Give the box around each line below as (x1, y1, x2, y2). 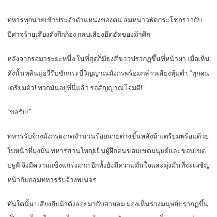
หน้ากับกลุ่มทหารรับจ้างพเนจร (7, 175, 96, 185)
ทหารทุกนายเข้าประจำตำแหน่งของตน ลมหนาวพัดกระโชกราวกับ (7, 15, 202, 25)
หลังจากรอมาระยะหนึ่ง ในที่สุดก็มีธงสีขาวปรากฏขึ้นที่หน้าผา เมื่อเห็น (7, 54, 210, 64)
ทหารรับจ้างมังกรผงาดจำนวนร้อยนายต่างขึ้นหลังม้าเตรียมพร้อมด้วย (7, 131, 209, 141)
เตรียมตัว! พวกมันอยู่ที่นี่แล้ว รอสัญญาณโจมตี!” (7, 83, 145, 93)
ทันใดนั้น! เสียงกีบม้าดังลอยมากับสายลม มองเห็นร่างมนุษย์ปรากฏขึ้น (7, 199, 208, 209)
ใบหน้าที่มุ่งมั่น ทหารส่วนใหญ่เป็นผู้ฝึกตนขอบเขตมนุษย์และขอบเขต (7, 146, 206, 156)
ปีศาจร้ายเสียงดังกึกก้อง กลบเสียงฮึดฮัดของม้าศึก (7, 30, 150, 40)
